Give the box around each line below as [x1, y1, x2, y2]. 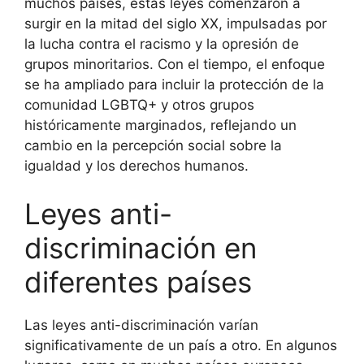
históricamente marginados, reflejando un [24, 116, 297, 133]
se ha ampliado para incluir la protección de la [24, 76, 324, 93]
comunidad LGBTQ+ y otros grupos [24, 96, 254, 113]
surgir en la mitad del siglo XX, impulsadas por [24, 15, 327, 32]
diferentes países [24, 265, 252, 299]
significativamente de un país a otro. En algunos [24, 337, 337, 353]
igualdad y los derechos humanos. [24, 157, 249, 174]
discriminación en [24, 231, 257, 265]
